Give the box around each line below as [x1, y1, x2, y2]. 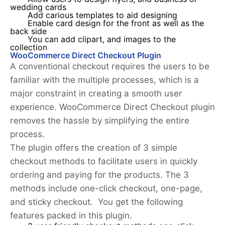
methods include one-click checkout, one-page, [10, 183, 202, 194]
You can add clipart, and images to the [28, 35, 176, 45]
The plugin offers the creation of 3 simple [10, 143, 177, 153]
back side [10, 27, 47, 37]
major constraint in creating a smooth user [10, 88, 182, 99]
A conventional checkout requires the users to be [10, 61, 209, 72]
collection [10, 43, 47, 53]
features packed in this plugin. [10, 210, 132, 221]
